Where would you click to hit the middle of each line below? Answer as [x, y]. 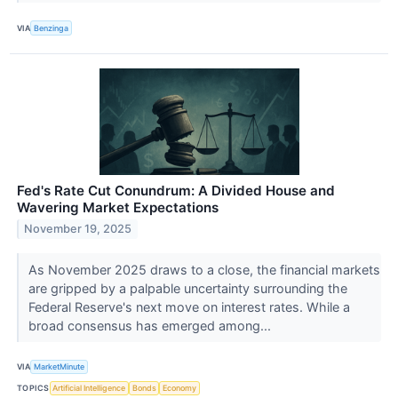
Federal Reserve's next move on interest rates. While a [189, 306]
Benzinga [52, 28]
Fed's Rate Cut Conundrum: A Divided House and [176, 190]
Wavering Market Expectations [118, 207]
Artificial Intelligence [89, 388]
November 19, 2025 [78, 229]
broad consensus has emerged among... [151, 325]
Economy [180, 388]
